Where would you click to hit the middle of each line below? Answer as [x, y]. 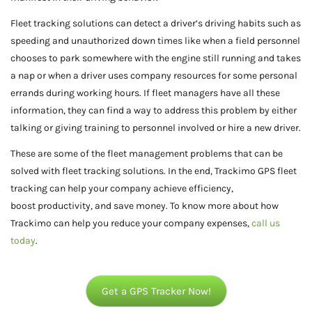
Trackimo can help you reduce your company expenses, [131, 223]
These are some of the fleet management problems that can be [147, 153]
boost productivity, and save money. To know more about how [145, 205]
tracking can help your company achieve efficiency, [122, 188]
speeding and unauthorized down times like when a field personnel [155, 40]
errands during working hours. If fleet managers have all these [145, 93]
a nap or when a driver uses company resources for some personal [154, 75]
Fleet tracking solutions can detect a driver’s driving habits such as [156, 23]
